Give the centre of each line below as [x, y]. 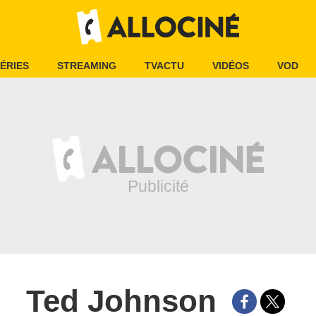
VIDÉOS [231, 66]
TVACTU [164, 66]
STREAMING [87, 66]
